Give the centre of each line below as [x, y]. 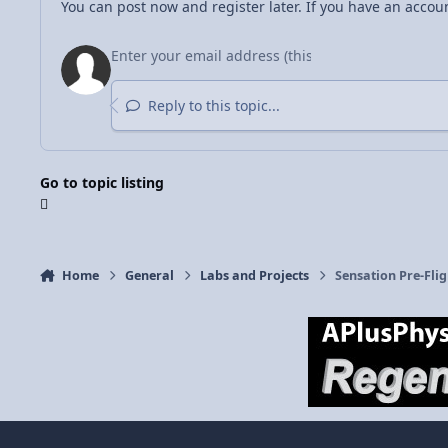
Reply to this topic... [211, 105]
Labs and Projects [255, 276]
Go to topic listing [102, 183]
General [150, 276]
